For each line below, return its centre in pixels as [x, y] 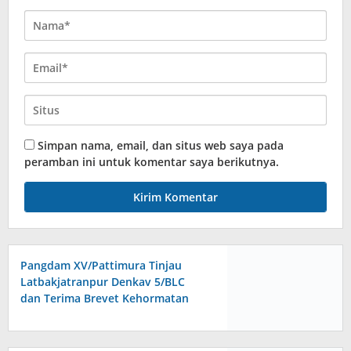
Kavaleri [42, 315]
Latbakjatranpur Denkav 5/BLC [103, 282]
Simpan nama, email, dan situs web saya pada [161, 146]
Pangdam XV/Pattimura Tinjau [101, 266]
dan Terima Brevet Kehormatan [105, 299]
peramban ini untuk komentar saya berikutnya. [152, 162]
